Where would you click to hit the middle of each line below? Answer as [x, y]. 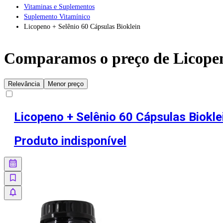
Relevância [24, 84]
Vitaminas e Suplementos [59, 6]
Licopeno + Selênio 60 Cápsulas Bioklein [82, 26]
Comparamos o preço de [89, 58]
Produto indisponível [70, 141]
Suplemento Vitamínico [57, 16]
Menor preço [66, 84]
